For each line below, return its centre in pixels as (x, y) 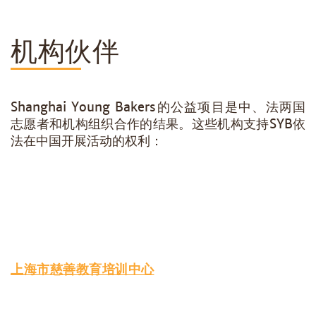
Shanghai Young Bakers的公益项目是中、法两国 (158, 107)
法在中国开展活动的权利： (87, 141)
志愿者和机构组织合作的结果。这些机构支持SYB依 (158, 124)
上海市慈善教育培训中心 (83, 269)
